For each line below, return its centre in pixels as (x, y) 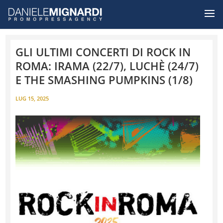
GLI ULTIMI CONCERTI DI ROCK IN (103, 52)
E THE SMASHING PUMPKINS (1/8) (104, 80)
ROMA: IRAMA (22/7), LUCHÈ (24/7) (107, 66)
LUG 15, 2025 (32, 98)
